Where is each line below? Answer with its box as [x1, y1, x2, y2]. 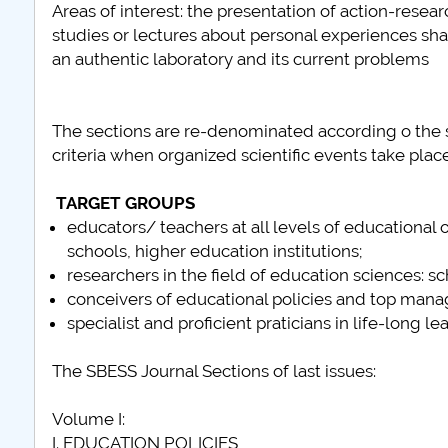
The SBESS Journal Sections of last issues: [51, 361, 376, 381]
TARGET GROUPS [55, 193, 195, 213]
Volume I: [51, 409, 125, 429]
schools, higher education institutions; [66, 241, 362, 261]
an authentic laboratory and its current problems [51, 49, 429, 69]
